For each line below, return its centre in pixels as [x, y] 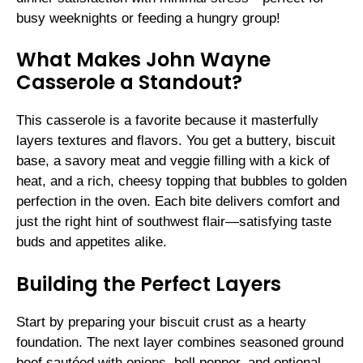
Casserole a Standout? [129, 83]
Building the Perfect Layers [149, 284]
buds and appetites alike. [92, 242]
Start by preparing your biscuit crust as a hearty [161, 322]
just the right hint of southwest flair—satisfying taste [174, 222]
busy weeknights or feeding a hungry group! [148, 18]
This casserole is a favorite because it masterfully [167, 121]
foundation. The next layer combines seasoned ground [180, 342]
